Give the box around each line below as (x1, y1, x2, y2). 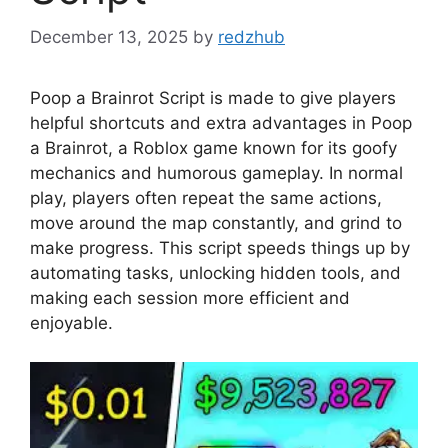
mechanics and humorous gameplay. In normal (30, 163, 403, 184)
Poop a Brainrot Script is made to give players (30, 88, 396, 109)
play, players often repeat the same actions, (30, 188, 382, 209)
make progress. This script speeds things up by (30, 238, 410, 259)
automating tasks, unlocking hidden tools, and (30, 263, 401, 284)
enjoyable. (30, 313, 113, 334)
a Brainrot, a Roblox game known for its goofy (30, 138, 397, 159)
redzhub (218, 27, 285, 48)
